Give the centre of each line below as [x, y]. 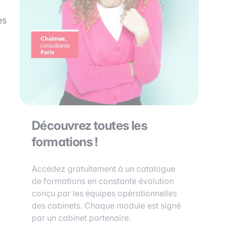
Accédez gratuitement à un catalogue [104, 169]
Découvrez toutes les [89, 125]
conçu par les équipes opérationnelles [104, 193]
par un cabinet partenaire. [81, 218]
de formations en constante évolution [103, 181]
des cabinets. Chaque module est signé [106, 205]
